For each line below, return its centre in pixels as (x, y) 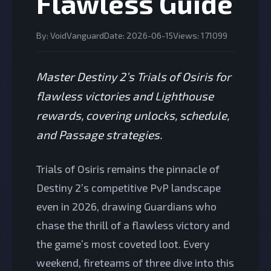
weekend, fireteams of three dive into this (135, 263)
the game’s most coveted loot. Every (123, 244)
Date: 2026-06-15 (139, 35)
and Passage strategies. (99, 135)
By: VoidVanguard (70, 35)
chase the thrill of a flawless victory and (133, 225)
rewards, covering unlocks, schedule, (133, 115)
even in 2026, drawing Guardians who (126, 206)
